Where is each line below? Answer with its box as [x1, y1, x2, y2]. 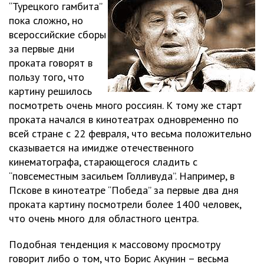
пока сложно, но [9, 14, 83, 27]
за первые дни [9, 42, 74, 55]
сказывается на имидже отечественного [9, 141, 194, 154]
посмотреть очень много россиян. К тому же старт [9, 98, 242, 112]
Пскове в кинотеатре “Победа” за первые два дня [9, 183, 239, 197]
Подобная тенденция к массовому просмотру [9, 237, 220, 251]
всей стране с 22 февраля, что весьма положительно [9, 127, 252, 140]
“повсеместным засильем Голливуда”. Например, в [9, 169, 235, 183]
